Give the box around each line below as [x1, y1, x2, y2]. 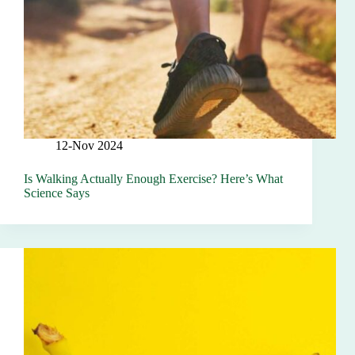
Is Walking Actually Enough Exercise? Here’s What [24, 172, 283, 186]
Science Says [24, 186, 90, 200]
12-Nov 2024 [55, 139, 123, 153]
